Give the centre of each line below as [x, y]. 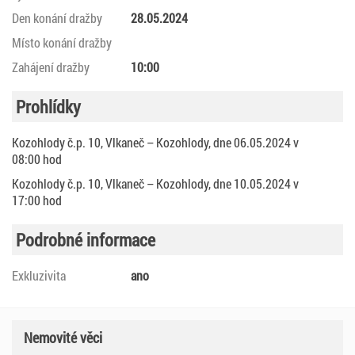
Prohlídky [48, 106]
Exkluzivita [39, 275]
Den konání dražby [57, 17]
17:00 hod [37, 200]
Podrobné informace [86, 239]
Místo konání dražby [62, 42]
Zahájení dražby [51, 67]
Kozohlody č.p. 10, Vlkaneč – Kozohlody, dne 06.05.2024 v [155, 142]
